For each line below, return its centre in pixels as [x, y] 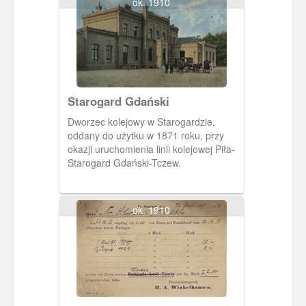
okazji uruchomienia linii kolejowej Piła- [151, 149]
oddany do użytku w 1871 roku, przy [145, 135]
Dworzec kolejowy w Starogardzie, [141, 121]
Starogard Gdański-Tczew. [124, 162]
